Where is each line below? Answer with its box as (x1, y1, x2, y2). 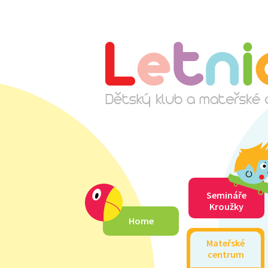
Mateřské (206, 237, 245, 249)
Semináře (206, 189, 246, 201)
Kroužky (209, 200, 243, 212)
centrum (207, 248, 244, 260)
